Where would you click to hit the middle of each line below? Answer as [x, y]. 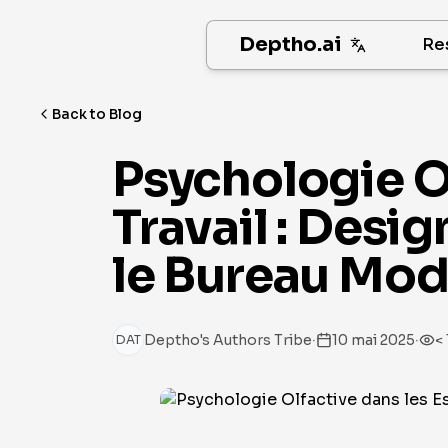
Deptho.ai [290, 44]
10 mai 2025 [373, 340]
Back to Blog [97, 114]
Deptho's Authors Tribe [228, 340]
